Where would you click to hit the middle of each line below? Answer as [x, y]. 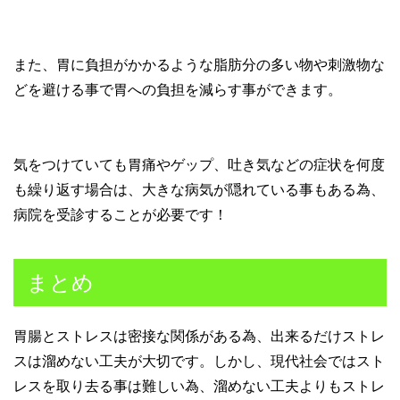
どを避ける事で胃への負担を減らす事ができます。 [178, 89]
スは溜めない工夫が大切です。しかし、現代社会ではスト [199, 361]
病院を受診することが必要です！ [121, 214]
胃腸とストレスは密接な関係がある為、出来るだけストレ [199, 336]
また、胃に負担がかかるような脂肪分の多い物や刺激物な [199, 64]
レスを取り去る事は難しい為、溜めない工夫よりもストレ [199, 386]
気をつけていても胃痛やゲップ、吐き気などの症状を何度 [199, 164]
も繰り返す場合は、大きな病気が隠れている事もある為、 [199, 189]
